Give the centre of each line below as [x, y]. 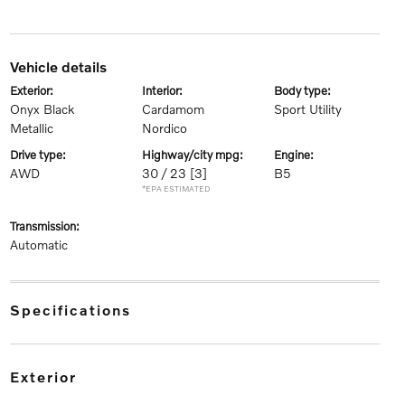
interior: [164, 90]
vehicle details [62, 66]
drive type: [42, 155]
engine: [298, 155]
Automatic [38, 245]
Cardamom [173, 109]
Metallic [31, 128]
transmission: [47, 226]
